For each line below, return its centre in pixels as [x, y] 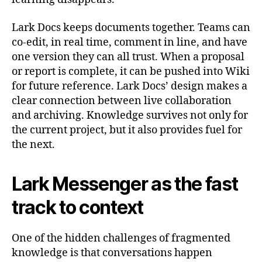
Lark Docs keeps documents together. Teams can [131, 27]
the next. [33, 144]
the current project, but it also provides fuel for [127, 130]
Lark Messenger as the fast [125, 184]
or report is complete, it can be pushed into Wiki [131, 71]
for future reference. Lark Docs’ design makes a [130, 86]
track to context [77, 207]
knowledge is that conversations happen [112, 253]
